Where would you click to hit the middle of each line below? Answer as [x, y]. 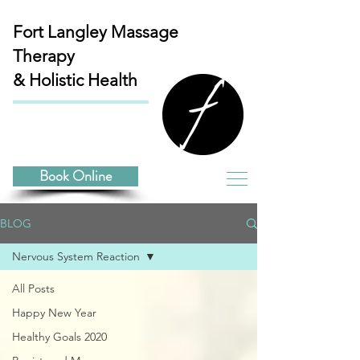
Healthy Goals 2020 [59, 337]
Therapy [44, 56]
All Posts [33, 288]
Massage [145, 32]
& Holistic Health [75, 80]
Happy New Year [54, 313]
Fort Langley [62, 32]
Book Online [76, 176]
